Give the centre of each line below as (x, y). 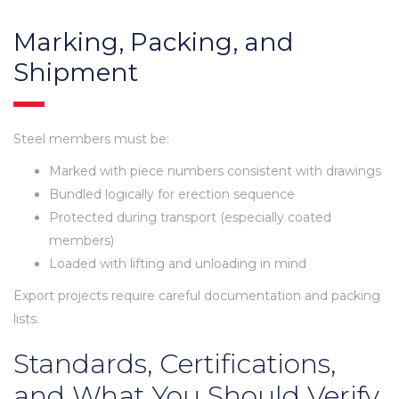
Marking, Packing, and (154, 41)
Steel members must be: (91, 138)
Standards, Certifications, (175, 363)
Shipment (76, 72)
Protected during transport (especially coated (190, 217)
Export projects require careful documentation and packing (197, 295)
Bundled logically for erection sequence (172, 194)
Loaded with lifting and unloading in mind (178, 263)
